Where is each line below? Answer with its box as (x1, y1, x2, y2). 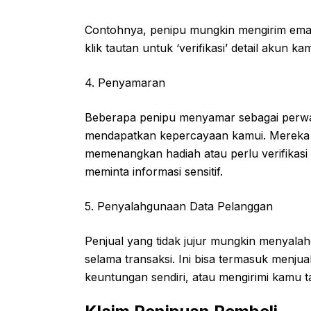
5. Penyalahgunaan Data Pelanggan (85, 199, 273, 213)
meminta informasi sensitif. (85, 165, 223, 178)
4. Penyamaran (85, 76, 165, 90)
